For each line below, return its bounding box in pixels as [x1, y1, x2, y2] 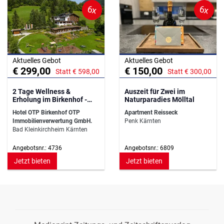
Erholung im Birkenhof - [12, 95, 87, 104]
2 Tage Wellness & [12, 87, 70, 96]
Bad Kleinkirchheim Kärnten [12, 126, 87, 133]
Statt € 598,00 [55, 67, 99, 76]
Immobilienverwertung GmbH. [12, 117, 92, 125]
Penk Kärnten [124, 117, 161, 125]
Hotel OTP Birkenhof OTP [12, 109, 80, 116]
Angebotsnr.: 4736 [12, 144, 62, 152]
